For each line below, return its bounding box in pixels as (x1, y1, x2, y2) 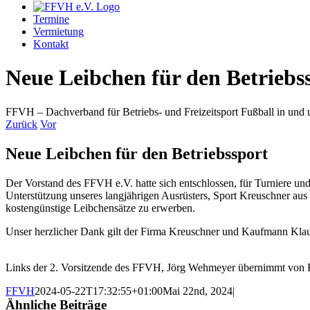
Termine (33, 13, 69, 25)
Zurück (6, 118, 37, 130)
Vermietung (33, 26, 84, 37)
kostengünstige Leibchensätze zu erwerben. (6, 201, 195, 214)
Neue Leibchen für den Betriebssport (6, 144, 268, 163)
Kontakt (33, 38, 69, 50)
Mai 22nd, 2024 (163, 284, 232, 297)
